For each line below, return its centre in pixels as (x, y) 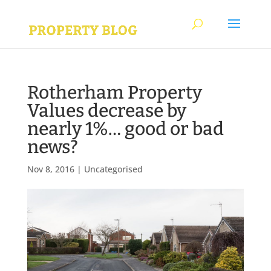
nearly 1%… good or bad (125, 129)
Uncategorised (113, 169)
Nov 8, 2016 (51, 169)
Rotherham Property (114, 93)
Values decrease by (106, 111)
